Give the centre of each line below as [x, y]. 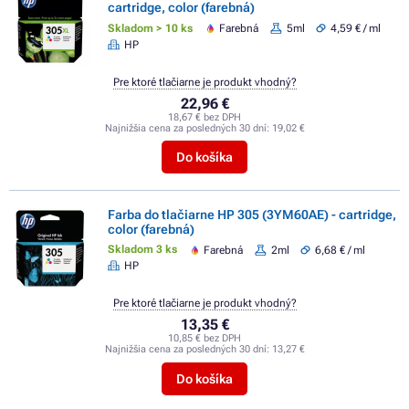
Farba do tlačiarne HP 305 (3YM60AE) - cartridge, [252, 215]
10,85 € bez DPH [204, 339]
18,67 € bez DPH [204, 117]
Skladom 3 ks [142, 250]
